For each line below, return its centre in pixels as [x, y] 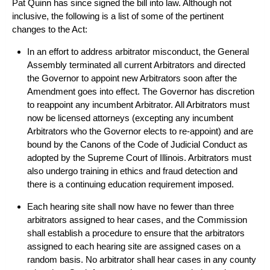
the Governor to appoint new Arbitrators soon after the [132, 78]
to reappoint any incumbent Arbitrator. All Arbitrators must [138, 105]
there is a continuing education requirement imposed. [130, 184]
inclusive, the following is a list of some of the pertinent [118, 16]
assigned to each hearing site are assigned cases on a [134, 246]
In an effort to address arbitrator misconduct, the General [138, 52]
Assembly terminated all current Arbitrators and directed [136, 65]
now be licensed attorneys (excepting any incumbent [130, 118]
